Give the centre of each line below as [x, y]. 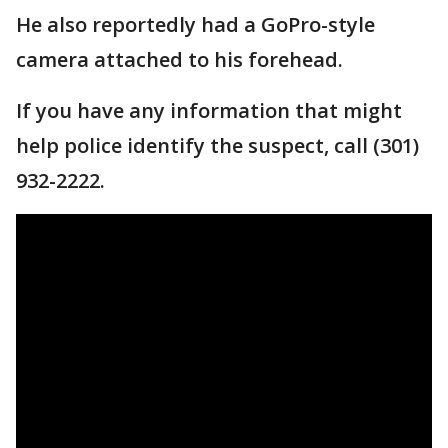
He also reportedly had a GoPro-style [195, 25]
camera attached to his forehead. [179, 60]
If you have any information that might [209, 111]
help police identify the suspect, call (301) [217, 146]
